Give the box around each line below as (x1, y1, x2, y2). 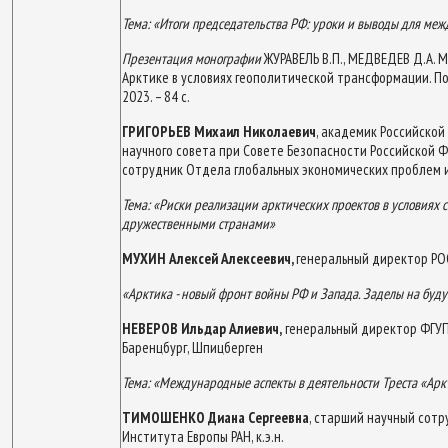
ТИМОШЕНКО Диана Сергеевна (122, 407, 309, 427)
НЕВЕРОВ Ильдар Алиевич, (122, 318, 282, 338)
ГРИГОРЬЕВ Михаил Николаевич (122, 121, 316, 141)
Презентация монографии (122, 48, 264, 68)
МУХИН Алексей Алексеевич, (122, 248, 296, 268)
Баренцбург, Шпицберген (122, 337, 263, 357)
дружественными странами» (122, 213, 275, 233)
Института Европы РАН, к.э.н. (122, 426, 284, 446)
